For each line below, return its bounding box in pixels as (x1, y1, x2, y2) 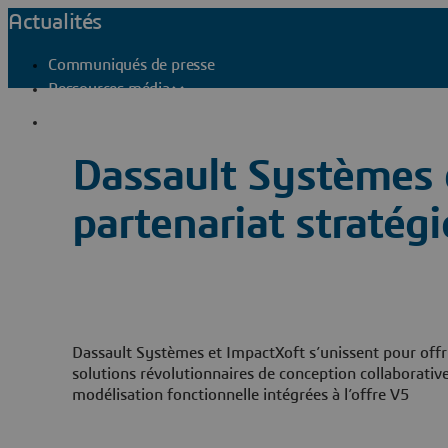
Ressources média (48, 81, 170, 97)
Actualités (8, 11, 102, 33)
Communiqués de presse (48, 57, 215, 73)
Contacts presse (72, 113, 179, 130)
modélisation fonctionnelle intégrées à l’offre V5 (72, 386, 410, 403)
